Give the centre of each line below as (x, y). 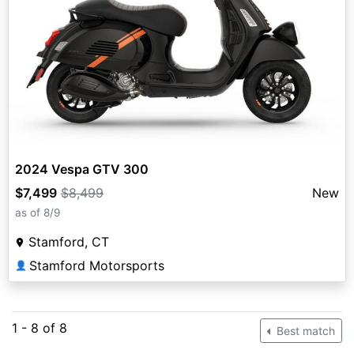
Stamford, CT (69, 241)
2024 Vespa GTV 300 (82, 169)
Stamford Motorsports (97, 265)
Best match (304, 330)
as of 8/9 (38, 212)
